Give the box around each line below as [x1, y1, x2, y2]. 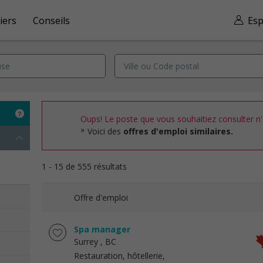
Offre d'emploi [74, 192, 128, 203]
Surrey [74, 236, 98, 247]
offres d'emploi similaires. [123, 126, 233, 137]
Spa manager [74, 224, 130, 235]
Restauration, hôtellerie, [74, 250, 165, 261]
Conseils [33, 14, 70, 27]
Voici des [87, 126, 123, 137]
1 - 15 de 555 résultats [42, 161, 127, 172]
